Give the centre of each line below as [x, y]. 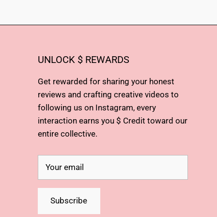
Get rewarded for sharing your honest [106, 81]
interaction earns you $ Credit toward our [112, 120]
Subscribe [69, 201]
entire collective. [67, 133]
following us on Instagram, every [97, 107]
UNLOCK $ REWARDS [83, 60]
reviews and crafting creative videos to [108, 94]
